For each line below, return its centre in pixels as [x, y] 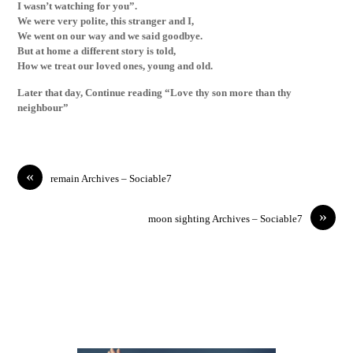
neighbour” [43, 108]
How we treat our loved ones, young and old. [115, 65]
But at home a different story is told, [97, 50]
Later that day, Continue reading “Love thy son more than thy [155, 93]
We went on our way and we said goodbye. [110, 35]
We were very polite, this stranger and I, [106, 20]
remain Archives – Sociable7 [111, 178]
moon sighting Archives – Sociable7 [225, 218]
